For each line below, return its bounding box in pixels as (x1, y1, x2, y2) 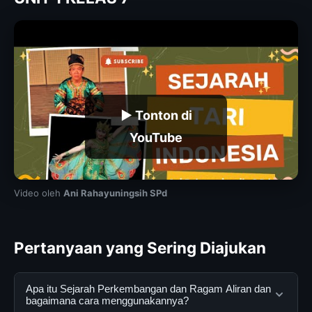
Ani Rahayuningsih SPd (63, 187, 167, 199)
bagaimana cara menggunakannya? (26, 295, 189, 307)
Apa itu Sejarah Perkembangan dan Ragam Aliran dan (26, 283, 271, 295)
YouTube (130, 130, 182, 145)
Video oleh (14, 187, 63, 199)
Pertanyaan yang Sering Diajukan (14, 238, 266, 258)
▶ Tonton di (120, 107, 192, 123)
